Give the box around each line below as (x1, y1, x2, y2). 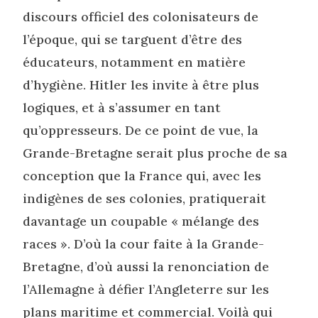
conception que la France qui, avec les (23, 167, 262, 184)
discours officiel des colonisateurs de (23, 8, 259, 25)
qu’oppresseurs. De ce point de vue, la (23, 121, 259, 138)
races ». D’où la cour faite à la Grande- (23, 235, 265, 252)
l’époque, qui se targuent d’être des (23, 31, 243, 48)
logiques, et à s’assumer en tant (23, 99, 221, 116)
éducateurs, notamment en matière (23, 53, 246, 70)
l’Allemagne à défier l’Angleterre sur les (23, 280, 270, 297)
